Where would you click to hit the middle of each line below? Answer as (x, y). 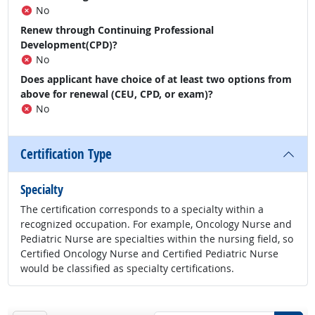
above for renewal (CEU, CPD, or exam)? (117, 94)
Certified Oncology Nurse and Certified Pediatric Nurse (149, 254)
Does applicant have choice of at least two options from (156, 79)
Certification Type (66, 154)
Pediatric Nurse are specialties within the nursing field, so (157, 239)
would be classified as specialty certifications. (127, 269)
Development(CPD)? (69, 45)
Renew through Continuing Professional (117, 30)
